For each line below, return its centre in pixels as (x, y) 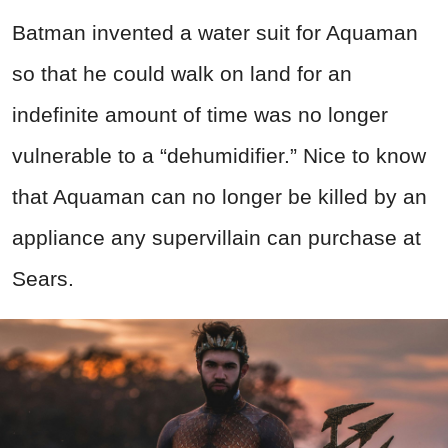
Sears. (43, 279)
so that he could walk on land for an (182, 74)
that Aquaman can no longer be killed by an (219, 197)
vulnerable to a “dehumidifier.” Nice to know (219, 156)
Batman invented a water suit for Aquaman (215, 33)
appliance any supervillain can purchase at (216, 238)
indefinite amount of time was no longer (200, 115)
